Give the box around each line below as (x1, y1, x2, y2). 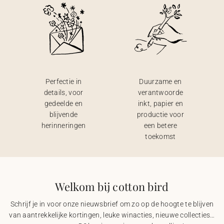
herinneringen (41, 121, 86, 129)
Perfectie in (45, 77, 82, 85)
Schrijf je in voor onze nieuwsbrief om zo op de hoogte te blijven (10, 200, 214, 208)
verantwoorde (137, 88, 183, 96)
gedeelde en (44, 99, 83, 107)
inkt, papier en (137, 99, 183, 107)
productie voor (136, 110, 184, 118)
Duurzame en (139, 77, 182, 85)
